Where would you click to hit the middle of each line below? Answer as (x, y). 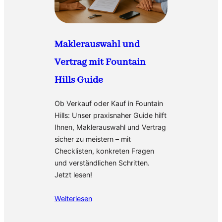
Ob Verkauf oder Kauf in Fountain (109, 104)
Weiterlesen (73, 199)
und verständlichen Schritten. (102, 163)
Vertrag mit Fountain (100, 62)
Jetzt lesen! (73, 175)
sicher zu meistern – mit (93, 139)
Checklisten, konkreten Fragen (104, 151)
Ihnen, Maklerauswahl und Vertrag (110, 127)
